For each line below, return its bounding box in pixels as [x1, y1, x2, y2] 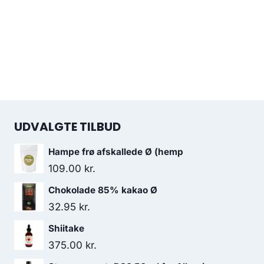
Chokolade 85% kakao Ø [48, 184, 157, 196]
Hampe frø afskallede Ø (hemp [48, 146, 183, 157]
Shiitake [48, 223, 84, 234]
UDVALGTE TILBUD [14, 118, 121, 135]
